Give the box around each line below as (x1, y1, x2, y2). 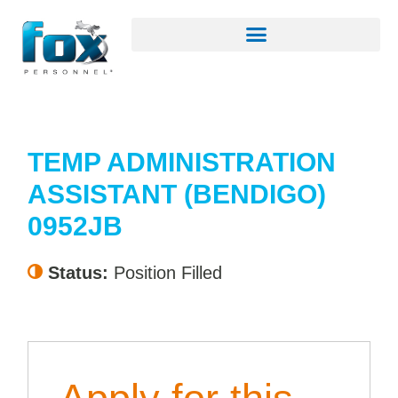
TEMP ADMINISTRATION (27, 147, 336, 178)
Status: (47, 263, 114, 283)
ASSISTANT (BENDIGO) (27, 179, 326, 210)
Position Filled (113, 263, 222, 283)
